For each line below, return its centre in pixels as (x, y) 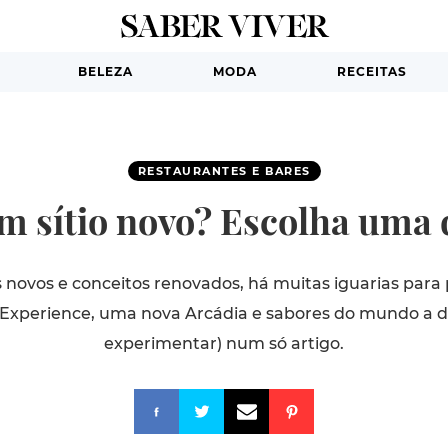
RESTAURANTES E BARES (224, 171)
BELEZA (105, 71)
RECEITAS (371, 71)
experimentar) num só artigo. (224, 343)
